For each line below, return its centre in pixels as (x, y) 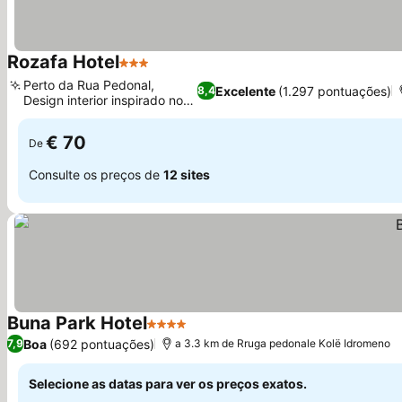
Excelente (245, 91)
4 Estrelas (180, 333)
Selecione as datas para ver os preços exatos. (168, 384)
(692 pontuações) (102, 344)
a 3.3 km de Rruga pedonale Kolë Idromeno (283, 343)
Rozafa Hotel (63, 62)
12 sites (187, 174)
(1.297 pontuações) (334, 91)
